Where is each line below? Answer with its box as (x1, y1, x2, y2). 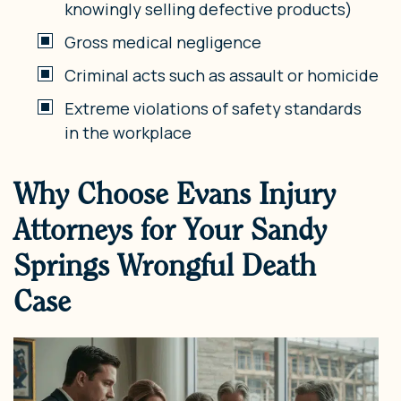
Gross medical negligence (64, 31, 261, 54)
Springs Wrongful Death (13, 247, 316, 285)
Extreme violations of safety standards (64, 98, 362, 120)
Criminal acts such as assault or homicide (64, 64, 379, 87)
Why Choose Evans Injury (13, 175, 336, 213)
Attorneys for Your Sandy (13, 211, 327, 249)
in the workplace (64, 122, 192, 144)
